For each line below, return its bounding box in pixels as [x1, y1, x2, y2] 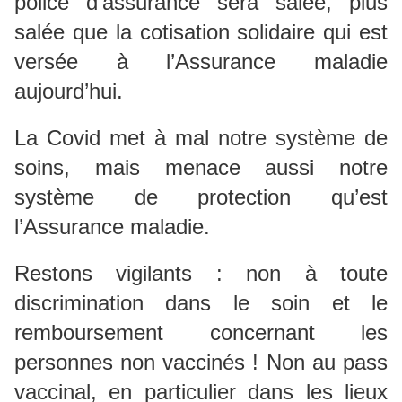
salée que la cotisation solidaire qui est [14, 19, 388, 44]
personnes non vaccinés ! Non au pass [14, 349, 388, 374]
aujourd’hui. [14, 78, 123, 103]
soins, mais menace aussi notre [14, 154, 388, 179]
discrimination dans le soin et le [14, 290, 388, 315]
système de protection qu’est [14, 184, 388, 209]
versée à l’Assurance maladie [14, 48, 388, 74]
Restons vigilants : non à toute [14, 260, 388, 285]
